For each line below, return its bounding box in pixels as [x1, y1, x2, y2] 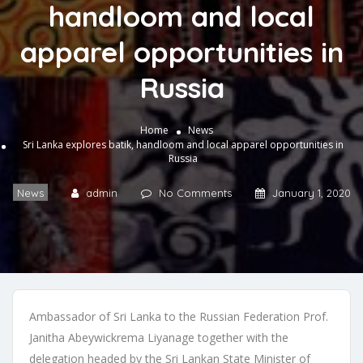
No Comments [158, 186, 232, 199]
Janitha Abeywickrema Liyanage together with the [29, 329, 288, 345]
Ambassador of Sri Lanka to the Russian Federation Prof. [29, 308, 328, 324]
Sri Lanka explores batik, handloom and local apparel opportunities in [22, 137, 344, 152]
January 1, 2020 [271, 186, 351, 199]
